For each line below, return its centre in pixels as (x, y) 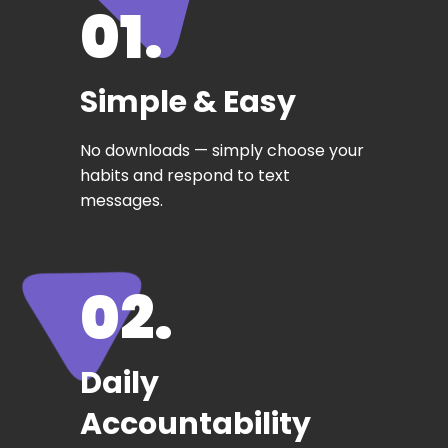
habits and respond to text (185, 175)
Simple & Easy (188, 101)
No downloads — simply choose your (222, 150)
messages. (121, 200)
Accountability (195, 423)
